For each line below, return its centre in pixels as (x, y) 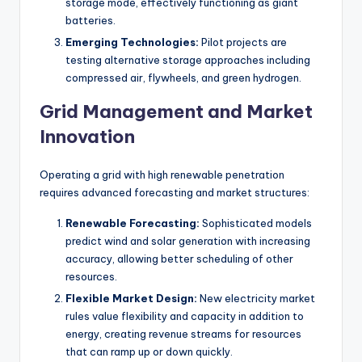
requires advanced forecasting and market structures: (175, 192)
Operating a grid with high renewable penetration (162, 174)
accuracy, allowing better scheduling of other (179, 258)
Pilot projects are (243, 42)
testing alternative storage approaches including (188, 59)
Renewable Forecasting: (133, 223)
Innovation (87, 136)
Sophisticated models (256, 223)
